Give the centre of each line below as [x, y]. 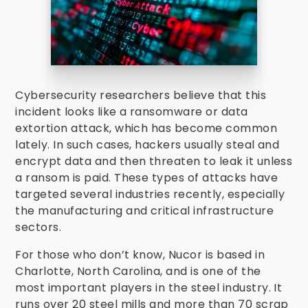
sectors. [38, 227]
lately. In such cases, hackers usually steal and [147, 145]
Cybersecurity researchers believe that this [141, 95]
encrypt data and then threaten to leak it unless [154, 161]
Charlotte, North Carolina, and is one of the [138, 271]
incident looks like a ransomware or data [132, 112]
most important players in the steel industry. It [149, 288]
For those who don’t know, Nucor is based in [140, 255]
